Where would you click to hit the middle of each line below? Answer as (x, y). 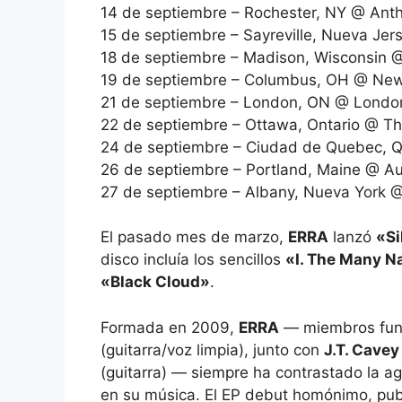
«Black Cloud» (155, 282)
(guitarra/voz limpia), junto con (212, 350)
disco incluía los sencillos (193, 260)
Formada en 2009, (170, 327)
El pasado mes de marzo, (194, 237)
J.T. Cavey (362, 350)
